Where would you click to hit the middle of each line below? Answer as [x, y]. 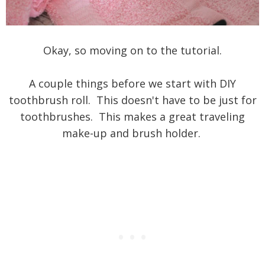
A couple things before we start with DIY [132, 83]
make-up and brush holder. [132, 133]
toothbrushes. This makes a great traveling [132, 116]
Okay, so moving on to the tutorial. [132, 50]
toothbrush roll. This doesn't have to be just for [132, 100]
